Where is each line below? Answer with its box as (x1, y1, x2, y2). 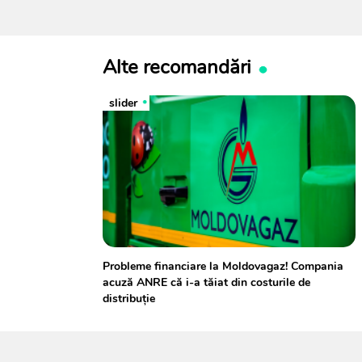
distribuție (103, 290, 155, 306)
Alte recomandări (103, 53, 251, 80)
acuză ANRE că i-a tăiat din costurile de (103, 274, 310, 290)
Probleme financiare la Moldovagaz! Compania (103, 258, 343, 274)
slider (109, 95, 137, 111)
